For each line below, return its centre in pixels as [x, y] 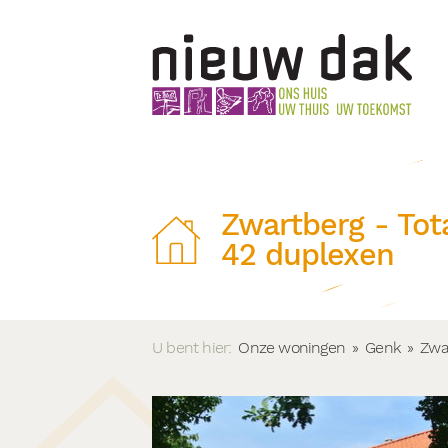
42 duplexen [307, 254]
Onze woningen [292, 347]
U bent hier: [192, 347]
